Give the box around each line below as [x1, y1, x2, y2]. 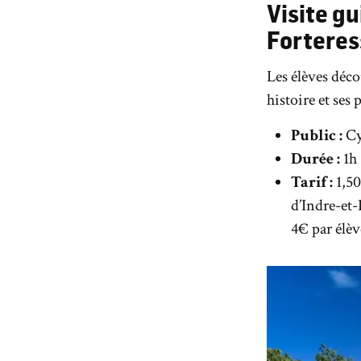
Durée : [291, 148, 344, 170]
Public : [291, 125, 343, 147]
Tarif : [291, 172, 337, 193]
